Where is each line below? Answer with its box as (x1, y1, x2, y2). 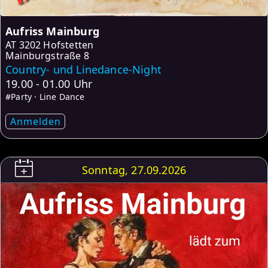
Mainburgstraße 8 (5, 48, 89, 62)
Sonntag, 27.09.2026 (81, 162, 187, 177)
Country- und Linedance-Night (5, 62, 162, 77)
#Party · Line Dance (5, 90, 85, 102)
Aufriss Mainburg (5, 23, 99, 38)
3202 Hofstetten (19, 38, 94, 51)
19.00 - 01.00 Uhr (5, 76, 93, 91)
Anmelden (10, 114, 61, 128)
